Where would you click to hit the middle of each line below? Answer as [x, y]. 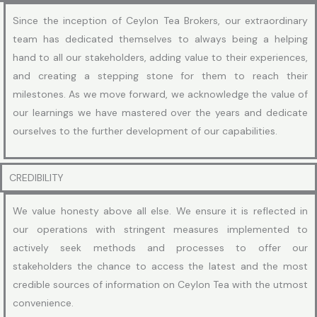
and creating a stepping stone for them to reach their [160, 75]
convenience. [43, 302]
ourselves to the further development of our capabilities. [145, 131]
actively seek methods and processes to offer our [160, 247]
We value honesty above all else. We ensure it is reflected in [160, 211]
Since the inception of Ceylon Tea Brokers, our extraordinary [160, 20]
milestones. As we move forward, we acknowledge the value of [160, 94]
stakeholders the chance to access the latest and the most [160, 266]
